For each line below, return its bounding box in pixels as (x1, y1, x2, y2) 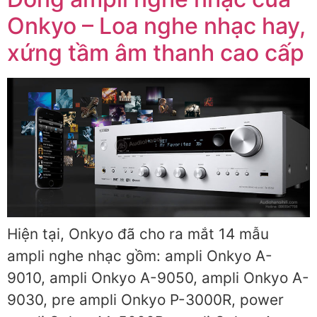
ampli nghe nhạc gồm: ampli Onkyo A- (7, 246, 272, 265)
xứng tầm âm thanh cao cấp (7, 39, 304, 67)
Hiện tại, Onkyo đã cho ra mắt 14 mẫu (7, 224, 269, 243)
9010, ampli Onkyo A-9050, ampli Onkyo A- (7, 268, 309, 287)
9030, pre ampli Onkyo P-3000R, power (7, 290, 284, 309)
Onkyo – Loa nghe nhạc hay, (7, 12, 306, 40)
